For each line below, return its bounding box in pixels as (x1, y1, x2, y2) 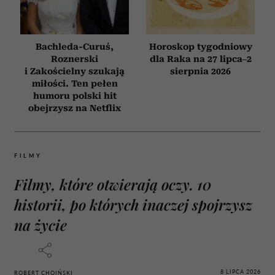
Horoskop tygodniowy (149, 41, 252, 52)
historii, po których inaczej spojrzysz (14, 194, 252, 214)
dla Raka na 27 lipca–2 (149, 53, 252, 64)
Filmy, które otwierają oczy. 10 (14, 174, 211, 194)
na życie (14, 214, 67, 234)
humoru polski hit (33, 90, 117, 101)
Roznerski (51, 53, 98, 64)
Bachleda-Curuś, (36, 41, 114, 52)
